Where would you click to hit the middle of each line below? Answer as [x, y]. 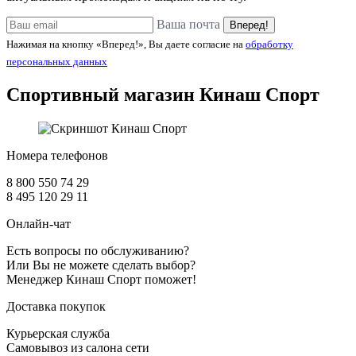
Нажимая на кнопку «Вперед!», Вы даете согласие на [126, 44]
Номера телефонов [57, 155]
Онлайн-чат [39, 223]
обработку [269, 44]
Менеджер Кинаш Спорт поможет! [101, 279]
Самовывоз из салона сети [78, 347]
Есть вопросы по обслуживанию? [98, 250]
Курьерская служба [58, 333]
